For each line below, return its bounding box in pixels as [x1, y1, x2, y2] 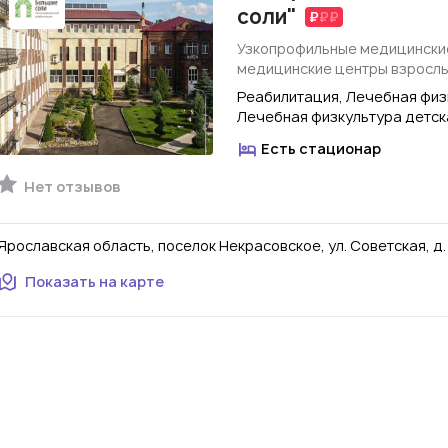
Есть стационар [261, 139, 381, 158]
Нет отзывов [21, 177, 121, 196]
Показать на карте [25, 272, 164, 291]
